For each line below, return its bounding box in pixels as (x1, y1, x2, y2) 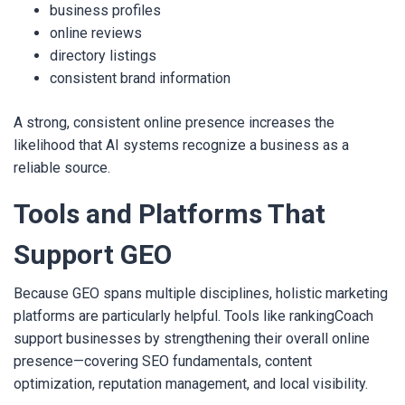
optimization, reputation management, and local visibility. (14, 375, 368, 392)
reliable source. (14, 159, 110, 176)
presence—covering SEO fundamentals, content (14, 353, 312, 370)
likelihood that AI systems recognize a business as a (14, 137, 349, 154)
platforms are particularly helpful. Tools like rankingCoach (14, 307, 373, 325)
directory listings (50, 47, 156, 64)
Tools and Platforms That (14, 198, 325, 230)
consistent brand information (50, 70, 231, 87)
